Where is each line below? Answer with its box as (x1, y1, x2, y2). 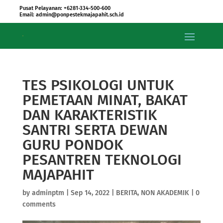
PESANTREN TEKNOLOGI (22, 151, 182, 169)
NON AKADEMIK (140, 189, 189, 197)
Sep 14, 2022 (70, 189, 110, 197)
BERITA (115, 189, 137, 197)
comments (22, 200, 56, 209)
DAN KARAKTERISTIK (22, 106, 157, 124)
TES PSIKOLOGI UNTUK (22, 76, 174, 94)
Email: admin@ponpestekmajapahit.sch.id (19, 11, 124, 18)
